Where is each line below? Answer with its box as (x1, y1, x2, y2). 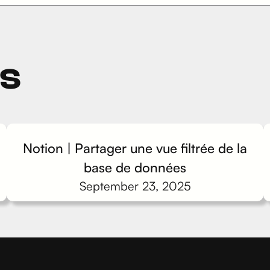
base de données (84, 159, 186, 175)
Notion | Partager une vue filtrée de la (23, 140, 247, 156)
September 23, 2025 (79, 178, 191, 193)
